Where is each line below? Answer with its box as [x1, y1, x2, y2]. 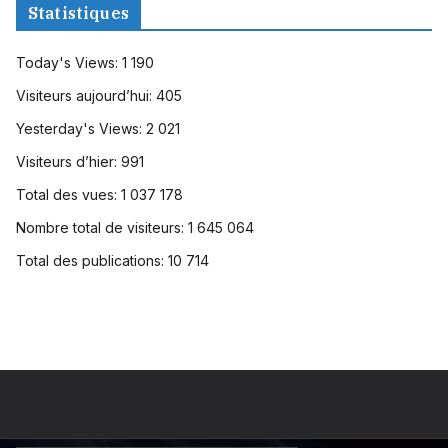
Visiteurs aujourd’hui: [16, 87, 156, 105]
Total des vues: [16, 186, 121, 204]
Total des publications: [16, 252, 168, 270]
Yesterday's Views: [16, 120, 146, 138]
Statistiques [28, 3, 129, 24]
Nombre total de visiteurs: [16, 219, 188, 237]
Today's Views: [16, 54, 122, 72]
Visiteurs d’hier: [16, 153, 121, 171]
